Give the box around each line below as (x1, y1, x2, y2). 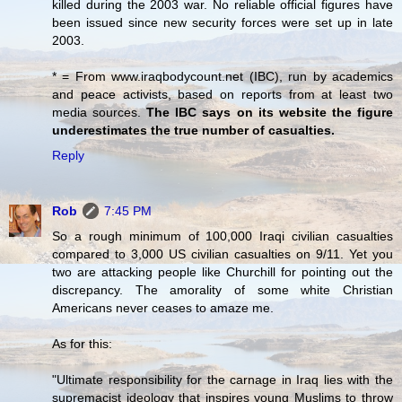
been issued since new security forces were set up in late (52, 15, 393, 31)
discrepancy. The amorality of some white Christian (52, 283, 393, 298)
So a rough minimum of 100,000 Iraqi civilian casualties (52, 229, 393, 244)
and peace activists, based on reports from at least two (52, 87, 393, 102)
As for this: (52, 336, 112, 352)
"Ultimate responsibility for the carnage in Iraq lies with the (52, 372, 393, 388)
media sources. (52, 105, 147, 120)
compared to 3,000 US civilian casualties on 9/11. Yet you (52, 247, 393, 262)
